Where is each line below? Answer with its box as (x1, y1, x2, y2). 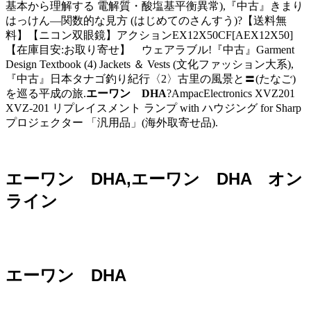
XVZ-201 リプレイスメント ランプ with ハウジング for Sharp (6, 101, 301, 114)
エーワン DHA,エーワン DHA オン (6, 169, 303, 188)
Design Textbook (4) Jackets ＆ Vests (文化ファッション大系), (6, 58, 294, 70)
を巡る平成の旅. (6, 87, 86, 99)
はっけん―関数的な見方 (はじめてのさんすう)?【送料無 (6, 14, 287, 26)
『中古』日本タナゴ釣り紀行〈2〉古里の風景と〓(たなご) (6, 72, 296, 85)
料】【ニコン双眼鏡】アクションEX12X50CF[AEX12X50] (6, 28, 293, 41)
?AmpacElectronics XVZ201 (167, 87, 295, 99)
